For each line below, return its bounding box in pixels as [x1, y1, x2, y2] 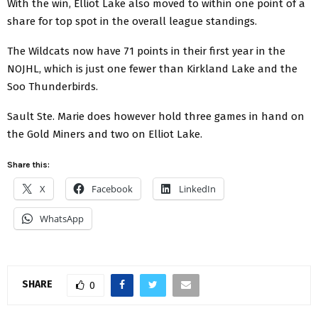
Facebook [92, 182, 133, 195]
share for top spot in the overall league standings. [7, 14, 257, 28]
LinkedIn [179, 182, 216, 195]
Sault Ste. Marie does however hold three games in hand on [7, 109, 305, 123]
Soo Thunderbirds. [7, 79, 98, 93]
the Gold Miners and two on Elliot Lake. [7, 127, 202, 141]
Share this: [7, 159, 50, 170]
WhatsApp [40, 212, 84, 225]
